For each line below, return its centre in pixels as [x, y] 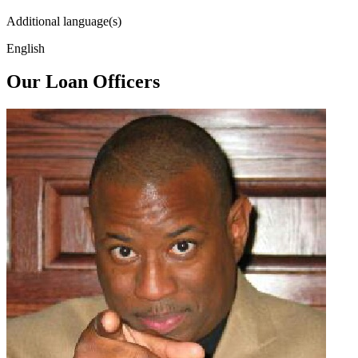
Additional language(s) [64, 21]
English [26, 48]
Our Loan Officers [83, 82]
